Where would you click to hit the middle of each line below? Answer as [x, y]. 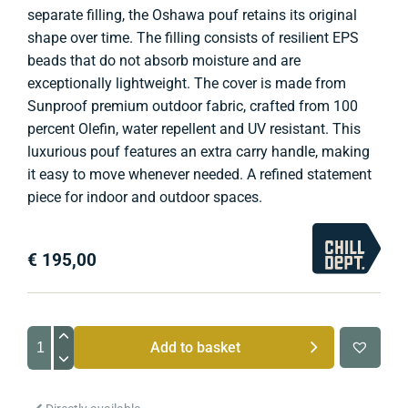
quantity [53, 394]
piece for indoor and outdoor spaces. [145, 198]
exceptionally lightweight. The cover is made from [187, 84]
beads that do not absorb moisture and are [164, 61]
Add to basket [195, 347]
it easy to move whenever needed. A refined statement [200, 175]
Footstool [57, 374]
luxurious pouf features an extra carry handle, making [199, 152]
